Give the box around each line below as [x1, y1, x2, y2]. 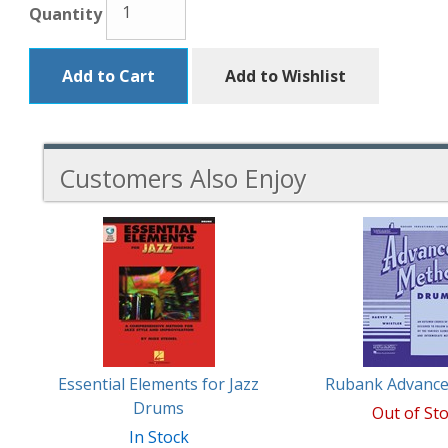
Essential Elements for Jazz [58, 373, 260, 395]
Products [44, 282, 111, 304]
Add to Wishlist [225, 65, 346, 87]
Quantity [29, 3, 102, 26]
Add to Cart [62, 65, 155, 87]
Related [44, 258, 100, 280]
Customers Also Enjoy [59, 161, 307, 195]
